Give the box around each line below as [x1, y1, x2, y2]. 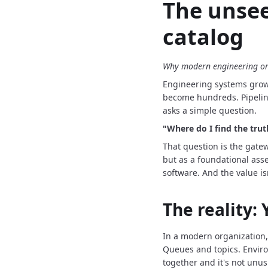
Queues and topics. [163, 243, 240, 255]
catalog [163, 22, 243, 51]
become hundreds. [163, 92, 239, 103]
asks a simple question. [163, 105, 257, 116]
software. [163, 167, 200, 178]
